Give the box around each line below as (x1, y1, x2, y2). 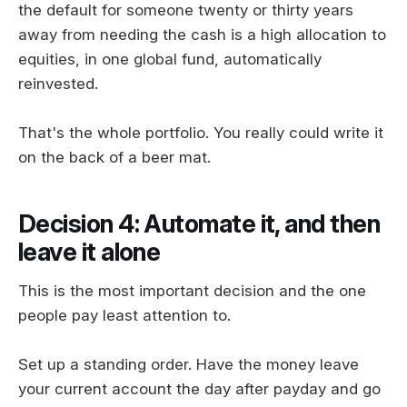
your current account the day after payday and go (18, 379, 381, 398)
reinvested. (18, 74, 98, 94)
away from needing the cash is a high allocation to (18, 25, 386, 45)
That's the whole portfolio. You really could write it (18, 124, 383, 143)
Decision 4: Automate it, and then (18, 209, 381, 239)
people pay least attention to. (18, 305, 231, 324)
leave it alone (18, 237, 161, 267)
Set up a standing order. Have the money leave (18, 354, 359, 373)
